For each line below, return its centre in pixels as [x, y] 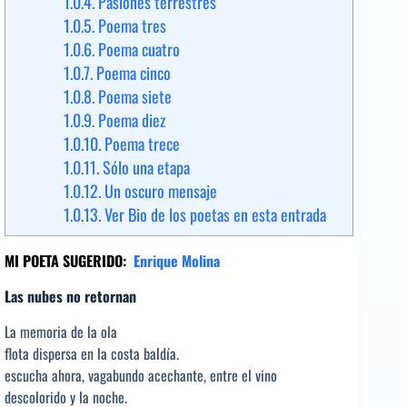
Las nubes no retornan [70, 296]
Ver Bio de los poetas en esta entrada [213, 215]
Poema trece [140, 144]
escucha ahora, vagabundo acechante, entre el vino [141, 375]
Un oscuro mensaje [159, 191]
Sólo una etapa [144, 168]
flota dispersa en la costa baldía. [92, 353]
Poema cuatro [137, 50]
